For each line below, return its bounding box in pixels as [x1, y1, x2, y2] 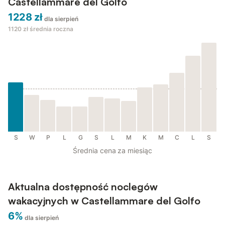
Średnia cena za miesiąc [73, 146, 152, 155]
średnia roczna [30, 25, 73, 33]
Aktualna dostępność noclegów [8, 180, 158, 193]
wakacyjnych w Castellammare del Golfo [8, 194, 200, 207]
